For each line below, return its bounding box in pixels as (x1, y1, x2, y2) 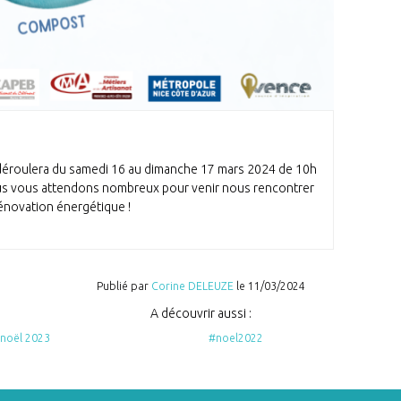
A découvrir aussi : (149, 306, 252, 320)
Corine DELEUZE (150, 280, 234, 292)
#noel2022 (209, 332, 263, 344)
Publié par (96, 280, 151, 292)
